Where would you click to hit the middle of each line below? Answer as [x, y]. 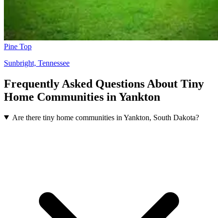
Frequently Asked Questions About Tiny [104, 83]
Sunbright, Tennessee [37, 63]
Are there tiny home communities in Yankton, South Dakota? [105, 117]
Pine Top [18, 46]
